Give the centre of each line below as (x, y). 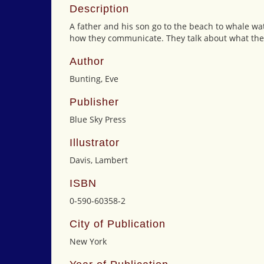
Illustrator (95, 143)
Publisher (94, 102)
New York (88, 241)
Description (99, 9)
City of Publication (118, 224)
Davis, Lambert (99, 160)
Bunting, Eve (94, 79)
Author (87, 61)
